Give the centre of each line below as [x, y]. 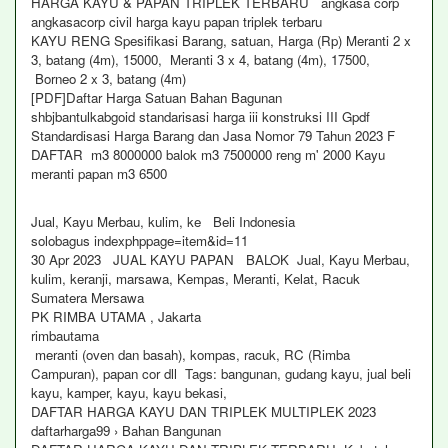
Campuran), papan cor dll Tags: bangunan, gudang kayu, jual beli [221, 373]
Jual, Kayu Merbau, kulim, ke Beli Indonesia [163, 221]
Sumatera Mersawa [89, 297]
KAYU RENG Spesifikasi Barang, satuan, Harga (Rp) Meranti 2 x [221, 40]
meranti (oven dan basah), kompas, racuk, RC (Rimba [190, 354]
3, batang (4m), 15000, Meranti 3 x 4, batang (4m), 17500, [200, 59]
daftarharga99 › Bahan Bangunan [126, 430]
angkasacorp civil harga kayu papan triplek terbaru [178, 21]
